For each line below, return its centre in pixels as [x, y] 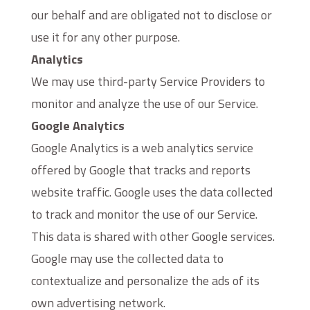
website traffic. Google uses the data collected [152, 192]
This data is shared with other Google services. [153, 236]
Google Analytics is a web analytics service [142, 148]
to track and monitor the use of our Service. [144, 214]
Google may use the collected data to [127, 258]
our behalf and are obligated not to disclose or [151, 15]
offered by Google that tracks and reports [140, 170]
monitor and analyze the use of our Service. [144, 103]
